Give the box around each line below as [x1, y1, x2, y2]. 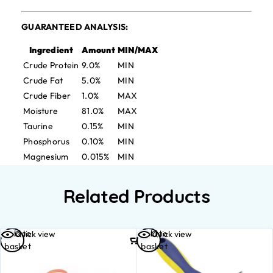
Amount [82, 44, 115, 55]
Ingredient [29, 44, 73, 55]
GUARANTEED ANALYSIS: [21, 21, 129, 32]
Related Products [63, 185, 210, 208]
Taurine [23, 121, 53, 132]
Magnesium [23, 151, 69, 162]
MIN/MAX [118, 44, 158, 55]
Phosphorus [23, 136, 69, 147]
